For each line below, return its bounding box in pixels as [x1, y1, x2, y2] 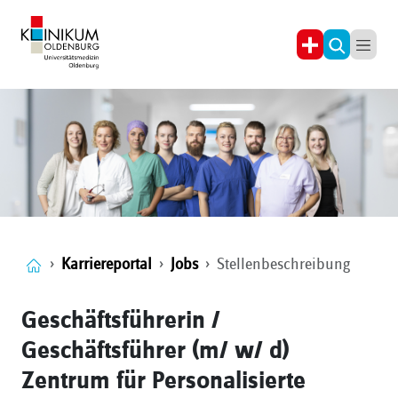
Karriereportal [61, 256, 152, 274]
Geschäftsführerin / [21, 308, 220, 334]
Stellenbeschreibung [217, 256, 350, 274]
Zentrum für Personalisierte [21, 369, 306, 394]
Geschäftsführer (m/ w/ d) [21, 338, 290, 364]
